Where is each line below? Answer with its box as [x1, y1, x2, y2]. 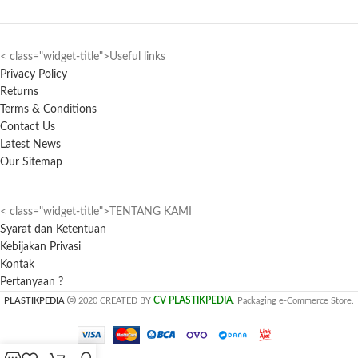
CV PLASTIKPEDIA [153, 296, 233, 306]
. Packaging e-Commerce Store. [233, 296, 354, 306]
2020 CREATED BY [76, 296, 153, 306]
